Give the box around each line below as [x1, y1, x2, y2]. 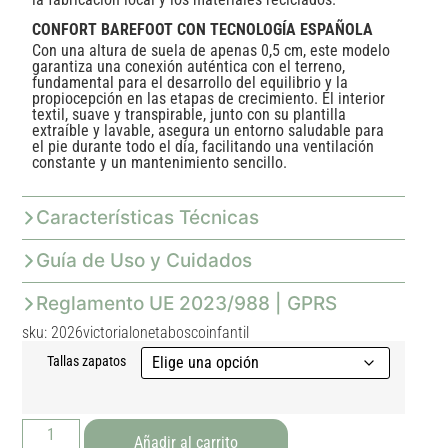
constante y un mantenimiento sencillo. [32, 153, 288, 173]
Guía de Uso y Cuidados [36, 248, 253, 272]
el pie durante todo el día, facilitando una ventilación [32, 137, 375, 157]
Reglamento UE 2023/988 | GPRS [36, 291, 338, 315]
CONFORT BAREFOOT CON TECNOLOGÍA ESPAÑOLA [32, 20, 374, 40]
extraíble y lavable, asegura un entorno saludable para [32, 121, 385, 141]
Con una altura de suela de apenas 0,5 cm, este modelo [32, 41, 391, 61]
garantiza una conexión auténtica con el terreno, [32, 57, 346, 77]
